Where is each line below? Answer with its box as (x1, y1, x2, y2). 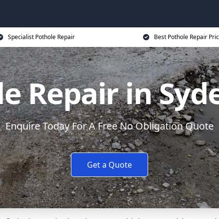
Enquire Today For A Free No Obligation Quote (5, 119, 214, 132)
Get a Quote (87, 159, 132, 170)
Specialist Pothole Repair (7, 33, 75, 41)
